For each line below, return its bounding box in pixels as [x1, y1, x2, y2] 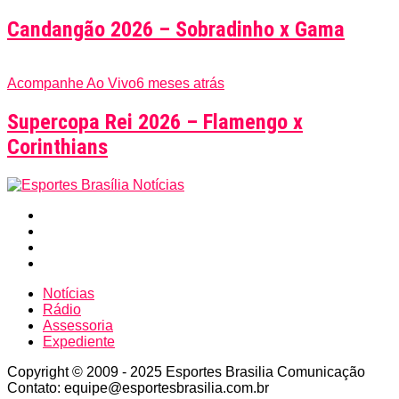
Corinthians [7, 134, 108, 160]
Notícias [43, 286, 94, 302]
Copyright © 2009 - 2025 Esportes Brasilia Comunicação [7, 364, 365, 380]
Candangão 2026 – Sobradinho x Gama [7, 17, 345, 43]
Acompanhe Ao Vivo [7, 76, 136, 92]
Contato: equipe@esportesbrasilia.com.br [7, 380, 269, 396]
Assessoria [43, 318, 113, 334]
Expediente [43, 334, 115, 350]
